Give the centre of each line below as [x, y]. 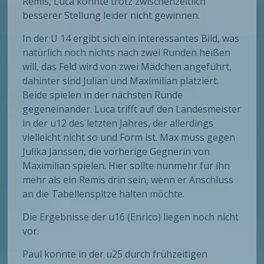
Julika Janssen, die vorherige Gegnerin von [116, 152]
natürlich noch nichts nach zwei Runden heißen [127, 53]
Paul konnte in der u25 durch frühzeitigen [115, 254]
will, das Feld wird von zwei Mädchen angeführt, [127, 67]
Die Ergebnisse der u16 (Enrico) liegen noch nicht [131, 217]
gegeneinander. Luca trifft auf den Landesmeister [132, 109]
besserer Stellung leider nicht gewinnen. [111, 16]
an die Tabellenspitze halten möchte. [104, 194]
